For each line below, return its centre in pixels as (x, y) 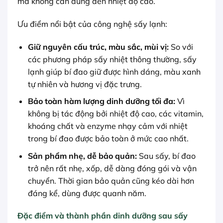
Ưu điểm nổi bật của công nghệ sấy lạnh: (92, 24)
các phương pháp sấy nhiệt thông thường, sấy (112, 59)
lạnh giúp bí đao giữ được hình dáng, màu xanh (114, 71)
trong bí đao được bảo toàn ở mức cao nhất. (108, 139)
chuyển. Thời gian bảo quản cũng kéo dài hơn (111, 180)
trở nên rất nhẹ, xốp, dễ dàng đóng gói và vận (112, 168)
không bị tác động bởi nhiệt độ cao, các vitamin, (115, 114)
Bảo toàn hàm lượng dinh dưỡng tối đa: (101, 101)
